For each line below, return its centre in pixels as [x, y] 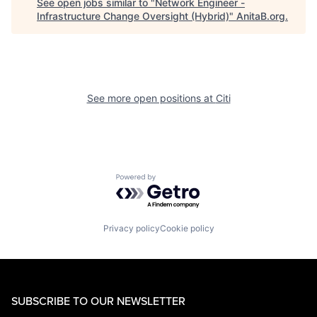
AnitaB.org [261, 16]
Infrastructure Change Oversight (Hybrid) [133, 16]
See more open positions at [151, 98]
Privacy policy [131, 228]
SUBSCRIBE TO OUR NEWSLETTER [98, 300]
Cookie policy [187, 228]
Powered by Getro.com [178, 180]
